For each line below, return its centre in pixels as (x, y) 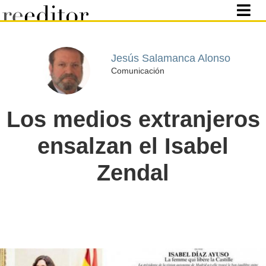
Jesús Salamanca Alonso (170, 58)
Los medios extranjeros (133, 119)
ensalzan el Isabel (133, 146)
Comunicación (137, 70)
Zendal (133, 173)
